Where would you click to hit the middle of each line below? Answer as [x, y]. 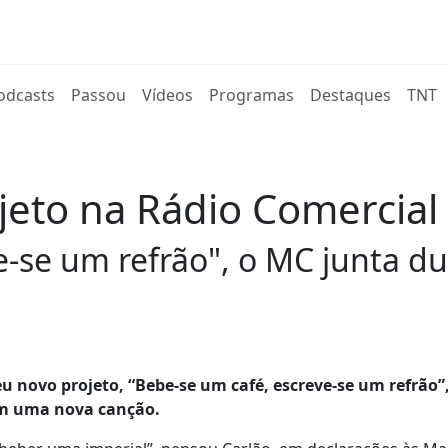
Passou [99, 95]
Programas [252, 95]
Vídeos [168, 95]
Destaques [351, 95]
